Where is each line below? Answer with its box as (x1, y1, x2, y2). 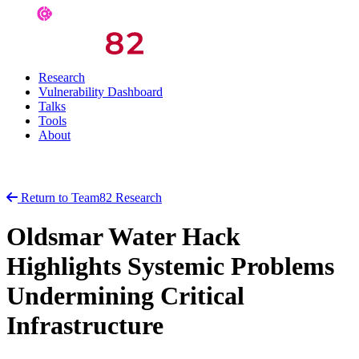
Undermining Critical (6, 281, 244, 311)
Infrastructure (6, 311, 163, 341)
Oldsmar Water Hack (6, 222, 240, 252)
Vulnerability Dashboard (38, 85, 163, 99)
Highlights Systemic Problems (6, 252, 334, 281)
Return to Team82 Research (21, 191, 162, 204)
